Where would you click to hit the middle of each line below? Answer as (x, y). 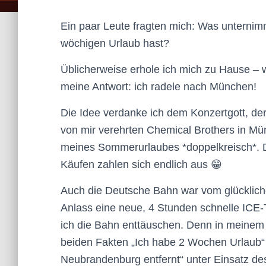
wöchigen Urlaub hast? (115, 43)
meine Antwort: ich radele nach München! (159, 87)
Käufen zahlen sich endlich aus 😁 (141, 164)
